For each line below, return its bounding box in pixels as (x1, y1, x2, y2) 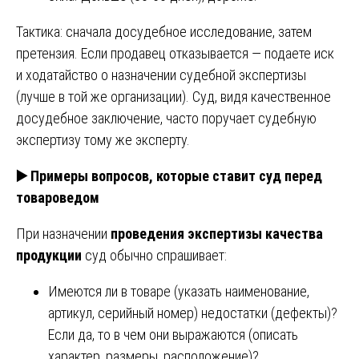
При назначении (16, 224, 111, 242)
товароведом (16, 188, 99, 206)
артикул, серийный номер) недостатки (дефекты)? (48, 304, 337, 321)
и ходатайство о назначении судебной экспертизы (16, 66, 306, 83)
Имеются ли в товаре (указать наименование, (48, 282, 309, 300)
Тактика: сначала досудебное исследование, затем (16, 22, 312, 40)
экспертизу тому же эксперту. (16, 131, 190, 148)
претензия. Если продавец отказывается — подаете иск (16, 44, 334, 62)
